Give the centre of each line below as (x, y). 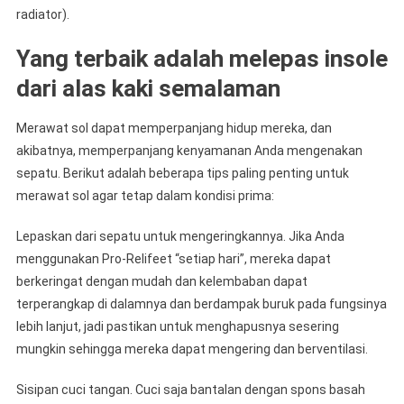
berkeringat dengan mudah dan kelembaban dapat (161, 281)
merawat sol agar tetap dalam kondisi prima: (145, 195)
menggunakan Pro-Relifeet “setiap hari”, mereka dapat (173, 258)
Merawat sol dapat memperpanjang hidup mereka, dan (174, 128)
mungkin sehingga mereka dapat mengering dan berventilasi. (192, 349)
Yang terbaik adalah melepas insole (202, 58)
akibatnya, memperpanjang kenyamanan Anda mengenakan (189, 150)
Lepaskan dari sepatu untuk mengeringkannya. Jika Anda (180, 236)
